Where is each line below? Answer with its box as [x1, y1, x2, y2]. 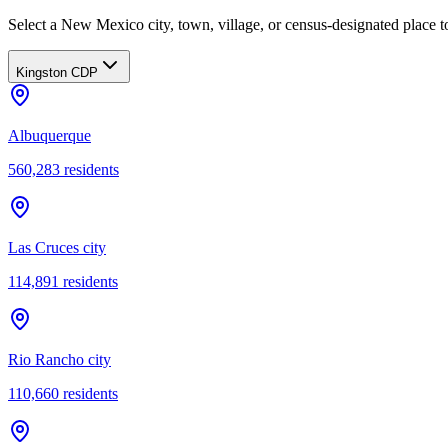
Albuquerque [8, 126, 91, 144]
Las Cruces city [8, 238, 106, 256]
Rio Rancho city [8, 350, 111, 368]
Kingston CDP [16, 64, 98, 80]
